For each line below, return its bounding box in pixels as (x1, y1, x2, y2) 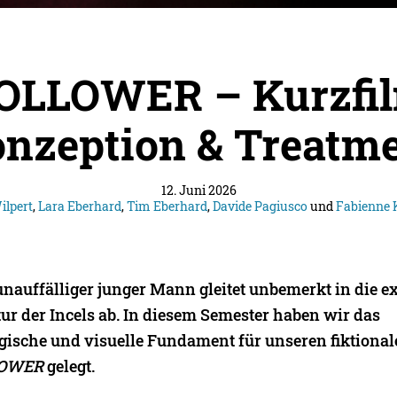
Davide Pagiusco (213, 197, 307, 214)
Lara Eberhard (38, 197, 121, 214)
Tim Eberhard (127, 197, 207, 214)
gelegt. (43, 354, 96, 377)
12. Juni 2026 (160, 181, 237, 198)
